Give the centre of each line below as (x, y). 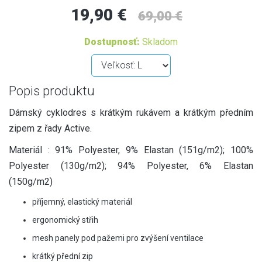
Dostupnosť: (112, 42)
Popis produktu (52, 91)
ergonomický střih (65, 220)
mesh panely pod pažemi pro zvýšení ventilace (118, 238)
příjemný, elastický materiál (82, 201)
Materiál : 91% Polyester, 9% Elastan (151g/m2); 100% (131, 150)
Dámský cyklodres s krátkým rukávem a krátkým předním (131, 112)
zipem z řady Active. (50, 128)
